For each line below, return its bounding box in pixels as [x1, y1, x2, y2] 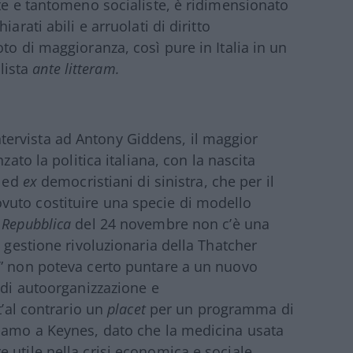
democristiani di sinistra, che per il [41, 171, 274, 191]
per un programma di [145, 299, 294, 318]
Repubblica [2, 214, 76, 233]
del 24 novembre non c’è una [75, 214, 270, 233]
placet [107, 299, 146, 318]
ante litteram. [32, 58, 120, 78]
